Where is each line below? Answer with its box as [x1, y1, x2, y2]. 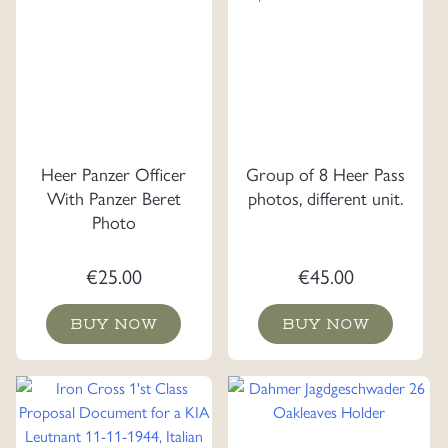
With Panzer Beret [46, 184, 181, 210]
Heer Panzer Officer [41, 160, 187, 186]
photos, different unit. [248, 184, 403, 210]
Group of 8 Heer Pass [246, 160, 405, 186]
